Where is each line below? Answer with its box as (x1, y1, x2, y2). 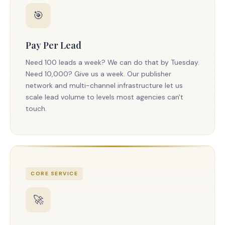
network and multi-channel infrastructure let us (26, 81, 183, 90)
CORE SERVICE (31, 170, 78, 177)
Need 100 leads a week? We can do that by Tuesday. (26, 58, 199, 67)
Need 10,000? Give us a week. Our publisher (26, 69, 171, 78)
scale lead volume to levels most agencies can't (26, 92, 183, 101)
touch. (26, 104, 47, 113)
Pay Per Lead (26, 39, 81, 51)
